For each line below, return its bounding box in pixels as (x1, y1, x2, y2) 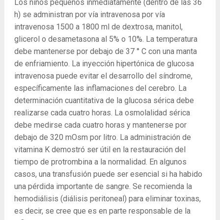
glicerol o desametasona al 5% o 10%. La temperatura (14, 34, 197, 44)
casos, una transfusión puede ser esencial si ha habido (14, 169, 202, 179)
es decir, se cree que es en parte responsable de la (14, 206, 191, 216)
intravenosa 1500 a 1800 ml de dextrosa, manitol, (14, 22, 183, 31)
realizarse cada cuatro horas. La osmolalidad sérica (14, 108, 190, 117)
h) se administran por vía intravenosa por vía (14, 10, 165, 19)
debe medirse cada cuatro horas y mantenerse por (14, 120, 187, 130)
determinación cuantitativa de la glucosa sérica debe (14, 96, 194, 105)
